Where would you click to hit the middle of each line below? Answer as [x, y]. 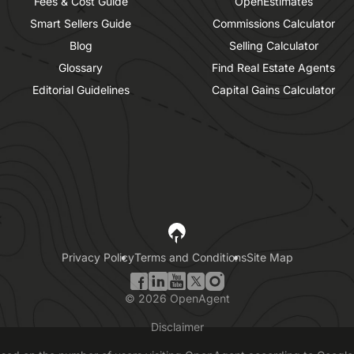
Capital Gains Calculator [273, 90]
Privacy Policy [98, 257]
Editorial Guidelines [81, 90]
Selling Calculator [273, 46]
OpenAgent [198, 298]
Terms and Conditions [190, 257]
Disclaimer [177, 327]
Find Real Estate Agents [273, 68]
